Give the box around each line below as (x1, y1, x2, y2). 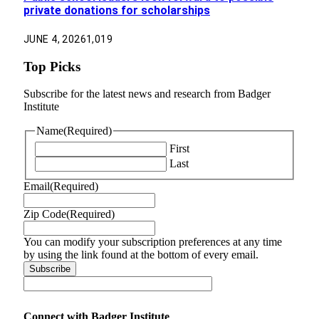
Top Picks (23, 58, 80, 74)
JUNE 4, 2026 (23, 33, 87, 46)
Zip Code (23, 208, 66, 221)
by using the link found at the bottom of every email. (23, 249, 258, 261)
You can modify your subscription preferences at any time (23, 236, 282, 249)
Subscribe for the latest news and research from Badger (23, 88, 271, 100)
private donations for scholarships (23, 3, 210, 17)
